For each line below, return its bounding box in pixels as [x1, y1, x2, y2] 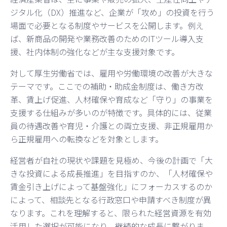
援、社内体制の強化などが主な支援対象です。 [10, 45, 179, 58]
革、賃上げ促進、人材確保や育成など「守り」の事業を [10, 93, 213, 105]
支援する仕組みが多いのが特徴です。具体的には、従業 [10, 106, 212, 119]
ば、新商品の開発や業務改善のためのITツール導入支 [10, 32, 204, 45]
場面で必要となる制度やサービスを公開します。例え [10, 19, 204, 31]
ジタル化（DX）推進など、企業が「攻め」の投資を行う [10, 6, 214, 18]
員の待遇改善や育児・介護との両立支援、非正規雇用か [10, 119, 213, 132]
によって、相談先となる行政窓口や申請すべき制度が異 [10, 193, 211, 206]
